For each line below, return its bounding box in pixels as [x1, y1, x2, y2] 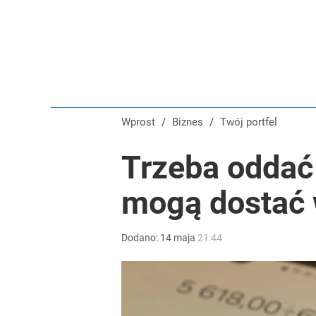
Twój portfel [226, 116, 277, 128]
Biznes [178, 116, 203, 128]
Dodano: [121, 232, 160, 243]
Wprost [121, 116, 155, 128]
